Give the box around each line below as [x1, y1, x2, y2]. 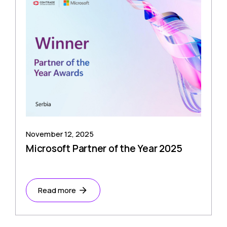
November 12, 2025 [26, 128, 94, 139]
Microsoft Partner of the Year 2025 [26, 141, 182, 155]
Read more [38, 184, 76, 196]
